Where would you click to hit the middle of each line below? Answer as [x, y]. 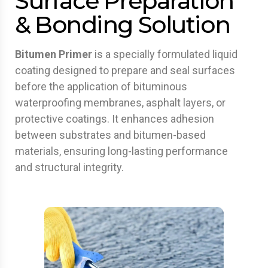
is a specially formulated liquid [165, 54]
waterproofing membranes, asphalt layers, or [120, 103]
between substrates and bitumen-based [110, 135]
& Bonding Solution [123, 25]
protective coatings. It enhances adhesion [115, 119]
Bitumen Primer [54, 54]
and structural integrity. [69, 167]
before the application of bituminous [101, 86]
